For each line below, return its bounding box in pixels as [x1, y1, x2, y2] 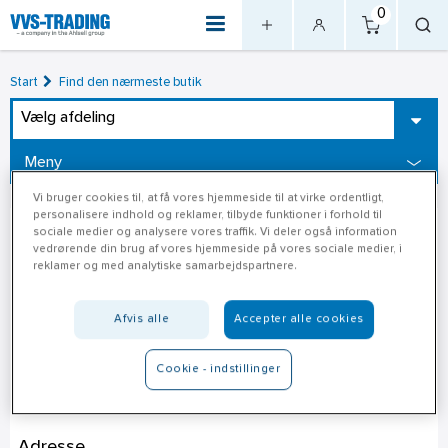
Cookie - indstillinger [156, 364, 281, 375]
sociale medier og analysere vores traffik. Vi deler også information [33, 227, 398, 238]
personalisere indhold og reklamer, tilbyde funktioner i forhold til [33, 210, 383, 221]
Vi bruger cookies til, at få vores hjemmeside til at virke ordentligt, [33, 193, 385, 204]
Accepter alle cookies [233, 314, 364, 325]
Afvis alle [114, 314, 170, 325]
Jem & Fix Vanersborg [17, 387, 302, 414]
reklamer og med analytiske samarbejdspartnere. [33, 261, 298, 272]
